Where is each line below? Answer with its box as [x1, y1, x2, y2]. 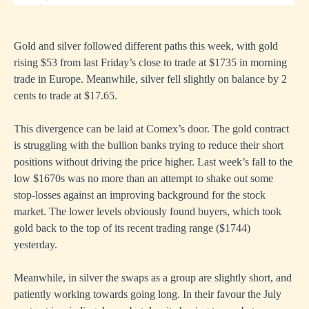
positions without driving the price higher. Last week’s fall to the [14, 155, 292, 168]
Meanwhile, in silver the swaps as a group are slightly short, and [14, 271, 292, 283]
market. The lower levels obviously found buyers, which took [14, 205, 281, 217]
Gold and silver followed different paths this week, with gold [14, 39, 278, 52]
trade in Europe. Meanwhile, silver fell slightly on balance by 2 [14, 72, 287, 85]
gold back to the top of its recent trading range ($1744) [14, 221, 250, 234]
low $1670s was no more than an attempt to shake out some [14, 172, 273, 184]
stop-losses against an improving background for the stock [14, 188, 266, 201]
